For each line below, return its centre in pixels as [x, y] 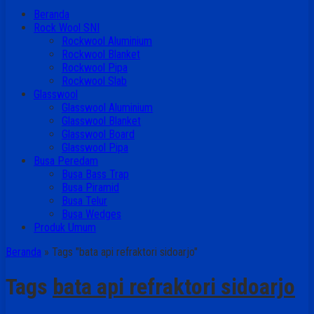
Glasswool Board [98, 134]
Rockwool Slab [94, 81]
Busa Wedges [91, 214]
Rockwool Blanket [101, 54]
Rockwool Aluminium [107, 41]
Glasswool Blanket [101, 121]
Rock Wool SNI [67, 28]
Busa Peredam [66, 161]
